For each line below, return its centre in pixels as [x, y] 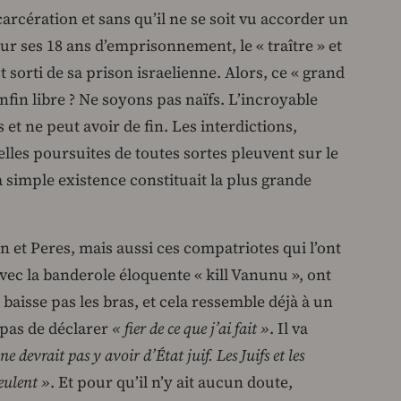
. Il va [289, 329]
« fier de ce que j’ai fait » [191, 329]
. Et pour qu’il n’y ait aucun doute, [171, 383]
